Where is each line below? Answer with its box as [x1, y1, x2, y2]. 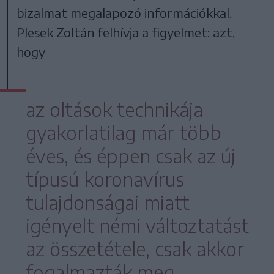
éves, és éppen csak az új [25, 144, 235, 168]
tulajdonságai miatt [25, 191, 190, 215]
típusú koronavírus [25, 168, 184, 191]
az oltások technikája [25, 98, 203, 122]
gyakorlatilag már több [25, 121, 221, 145]
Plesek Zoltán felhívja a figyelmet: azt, [17, 24, 235, 40]
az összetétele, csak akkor [25, 237, 244, 261]
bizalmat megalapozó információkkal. [17, 5, 232, 21]
